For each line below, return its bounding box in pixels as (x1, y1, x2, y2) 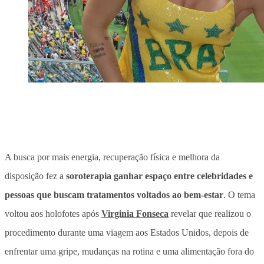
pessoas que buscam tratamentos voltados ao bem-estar (5, 189, 223, 200)
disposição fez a (5, 170, 66, 181)
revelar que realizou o (169, 208, 251, 219)
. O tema (223, 189, 255, 200)
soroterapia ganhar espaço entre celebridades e (66, 170, 253, 181)
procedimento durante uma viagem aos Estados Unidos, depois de (5, 227, 249, 237)
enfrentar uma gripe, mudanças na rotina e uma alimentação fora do (5, 246, 254, 256)
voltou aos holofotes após (5, 208, 101, 219)
